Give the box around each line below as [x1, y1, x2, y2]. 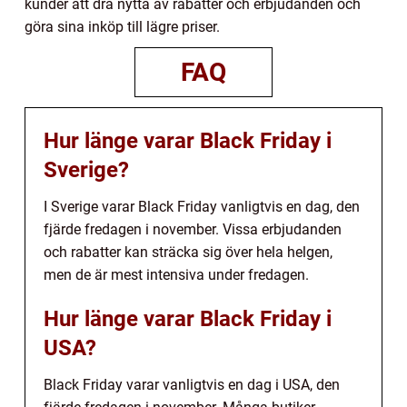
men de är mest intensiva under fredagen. [44, 266, 309, 284]
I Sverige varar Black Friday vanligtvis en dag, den [44, 198, 360, 216]
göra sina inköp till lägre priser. [25, 18, 220, 36]
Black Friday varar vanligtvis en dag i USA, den [44, 376, 340, 394]
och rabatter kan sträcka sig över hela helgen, [44, 243, 333, 262]
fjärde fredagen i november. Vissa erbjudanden [44, 221, 342, 239]
